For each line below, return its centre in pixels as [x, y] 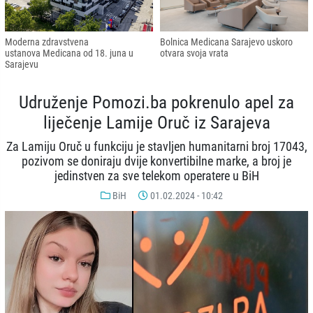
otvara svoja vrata [194, 53]
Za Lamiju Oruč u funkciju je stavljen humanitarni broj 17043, [156, 147]
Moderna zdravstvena [47, 42]
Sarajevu [22, 65]
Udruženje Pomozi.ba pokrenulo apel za [156, 102]
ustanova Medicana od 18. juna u [69, 53]
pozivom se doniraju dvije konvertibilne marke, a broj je [156, 162]
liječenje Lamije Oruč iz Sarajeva [156, 122]
